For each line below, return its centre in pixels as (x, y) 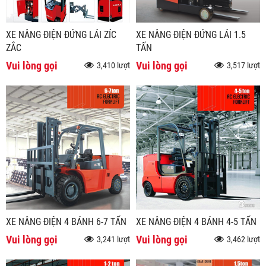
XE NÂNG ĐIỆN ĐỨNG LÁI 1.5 (191, 34)
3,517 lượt (243, 65)
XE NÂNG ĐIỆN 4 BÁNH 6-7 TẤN (66, 221)
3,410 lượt (113, 65)
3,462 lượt (243, 239)
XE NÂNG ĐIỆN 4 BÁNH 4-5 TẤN (196, 221)
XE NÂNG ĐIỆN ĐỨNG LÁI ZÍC (61, 34)
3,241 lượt (113, 239)
